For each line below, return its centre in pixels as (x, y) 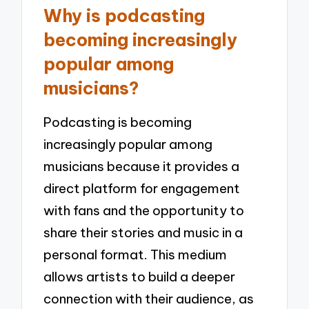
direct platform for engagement (142, 189)
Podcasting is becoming (118, 122)
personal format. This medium (136, 255)
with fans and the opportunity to (144, 211)
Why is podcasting (124, 16)
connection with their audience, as (149, 299)
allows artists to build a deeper (140, 277)
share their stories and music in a (143, 233)
